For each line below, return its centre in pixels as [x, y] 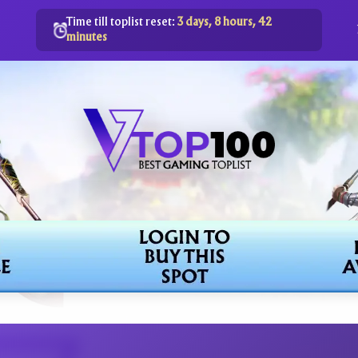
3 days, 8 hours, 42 [225, 22]
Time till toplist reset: [122, 22]
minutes [87, 38]
